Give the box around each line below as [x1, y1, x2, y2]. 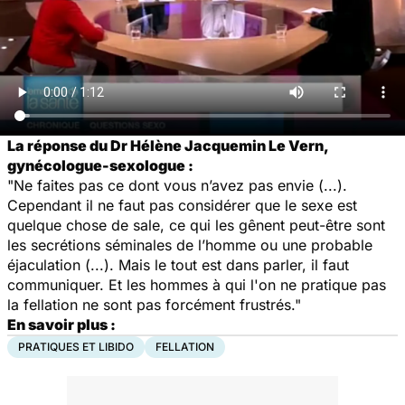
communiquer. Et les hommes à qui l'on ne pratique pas [7, 275, 386, 294]
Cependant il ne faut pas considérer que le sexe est [7, 195, 357, 214]
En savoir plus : [7, 315, 116, 334]
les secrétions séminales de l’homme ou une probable [7, 235, 372, 254]
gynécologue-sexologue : [7, 155, 193, 174]
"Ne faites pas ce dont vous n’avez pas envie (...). [7, 175, 347, 194]
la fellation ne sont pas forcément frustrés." [7, 295, 301, 314]
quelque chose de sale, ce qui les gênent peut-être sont [7, 215, 385, 234]
